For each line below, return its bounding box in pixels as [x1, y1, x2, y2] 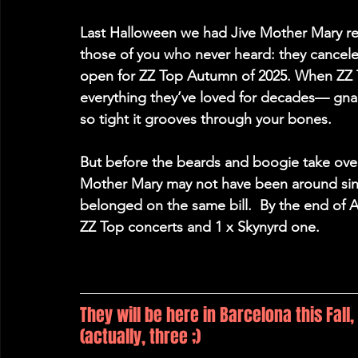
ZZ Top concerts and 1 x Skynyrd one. [80, 218, 324, 236]
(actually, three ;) [80, 324, 201, 349]
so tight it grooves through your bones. [80, 110, 336, 128]
